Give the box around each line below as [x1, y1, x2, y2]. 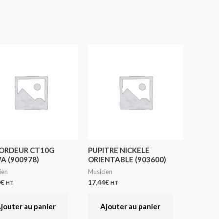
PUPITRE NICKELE [88, 145, 150, 154]
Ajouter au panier [100, 201, 161, 211]
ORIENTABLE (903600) [88, 154, 167, 164]
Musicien [88, 168, 113, 176]
